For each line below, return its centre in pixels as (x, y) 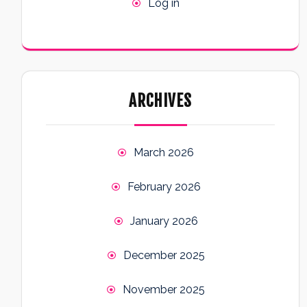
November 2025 (164, 290)
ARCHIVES (160, 101)
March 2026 (164, 153)
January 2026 (164, 221)
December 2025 (164, 256)
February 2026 (164, 187)
